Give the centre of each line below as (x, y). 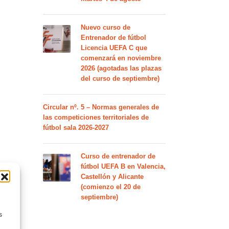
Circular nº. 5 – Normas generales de (101, 107)
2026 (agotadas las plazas (121, 68)
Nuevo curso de (105, 27)
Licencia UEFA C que (114, 48)
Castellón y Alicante (112, 177)
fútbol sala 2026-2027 (76, 128)
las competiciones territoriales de (96, 117)
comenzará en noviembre (121, 58)
